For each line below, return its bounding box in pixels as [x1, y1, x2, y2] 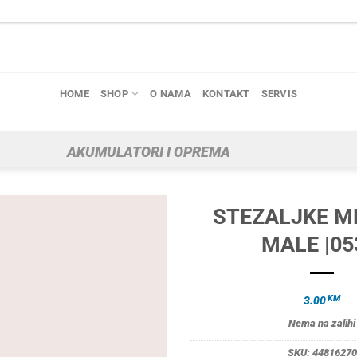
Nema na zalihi [288, 317, 355, 329]
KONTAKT [202, 87, 250, 100]
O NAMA [150, 87, 191, 100]
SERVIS [261, 87, 298, 100]
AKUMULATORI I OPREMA [67, 143, 230, 160]
